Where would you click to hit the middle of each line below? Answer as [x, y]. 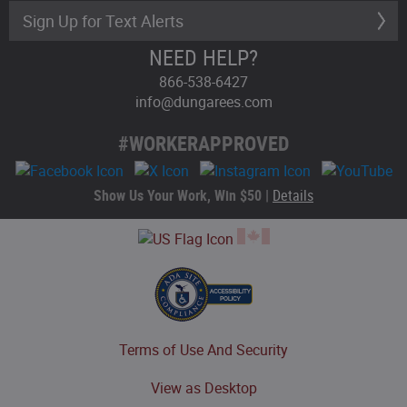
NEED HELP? [203, 57]
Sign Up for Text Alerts [103, 20]
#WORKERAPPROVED [203, 143]
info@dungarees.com [203, 101]
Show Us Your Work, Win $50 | [181, 195]
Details [293, 195]
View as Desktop [203, 387]
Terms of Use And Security [203, 349]
